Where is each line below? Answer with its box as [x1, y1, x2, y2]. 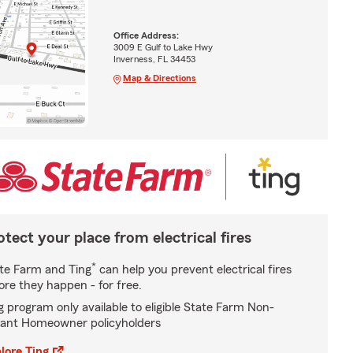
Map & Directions [122, 72, 196, 83]
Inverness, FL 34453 [113, 54, 195, 64]
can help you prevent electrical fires [96, 262, 292, 276]
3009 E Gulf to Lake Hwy [113, 42, 213, 52]
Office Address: [113, 30, 179, 40]
